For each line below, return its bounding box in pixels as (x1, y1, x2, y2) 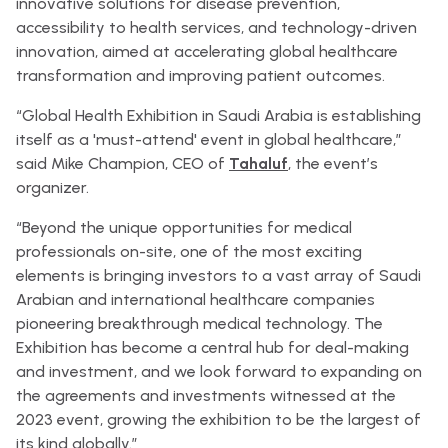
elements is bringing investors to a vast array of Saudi (16, 266, 421, 285)
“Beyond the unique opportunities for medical (16, 218, 352, 237)
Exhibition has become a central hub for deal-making (16, 338, 409, 357)
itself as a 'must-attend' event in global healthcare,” (16, 130, 402, 149)
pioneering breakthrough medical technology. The (16, 314, 383, 333)
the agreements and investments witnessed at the (16, 386, 396, 405)
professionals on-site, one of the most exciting (16, 242, 362, 261)
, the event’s (288, 154, 378, 173)
